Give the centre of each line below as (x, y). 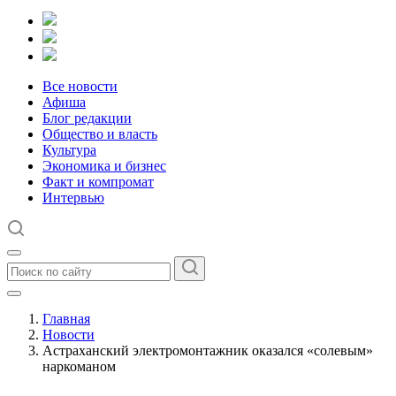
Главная (66, 319)
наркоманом (79, 366)
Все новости (80, 86)
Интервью (73, 198)
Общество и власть (100, 134)
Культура (69, 150)
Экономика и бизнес (104, 166)
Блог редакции (87, 118)
